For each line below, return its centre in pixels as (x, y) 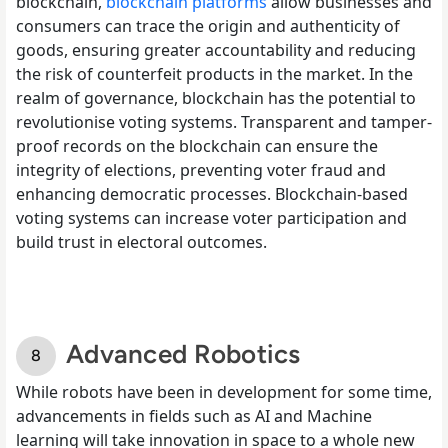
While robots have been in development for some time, (224, 391)
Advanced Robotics (187, 353)
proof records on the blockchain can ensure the (197, 145)
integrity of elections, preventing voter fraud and (201, 169)
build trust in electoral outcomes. (141, 241)
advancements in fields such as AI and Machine (194, 415)
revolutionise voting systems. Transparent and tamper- (224, 121)
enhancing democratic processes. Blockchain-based (212, 193)
